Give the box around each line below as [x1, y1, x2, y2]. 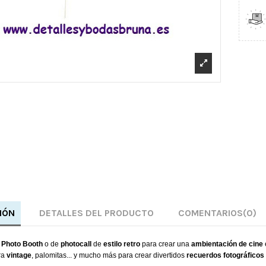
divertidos [153, 251, 185, 260]
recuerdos [186, 251, 221, 260]
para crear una [140, 240, 191, 249]
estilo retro [103, 240, 140, 249]
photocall [61, 240, 91, 249]
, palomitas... [31, 251, 74, 260]
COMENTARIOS [178, 207, 243, 219]
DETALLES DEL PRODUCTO [39, 207, 154, 219]
